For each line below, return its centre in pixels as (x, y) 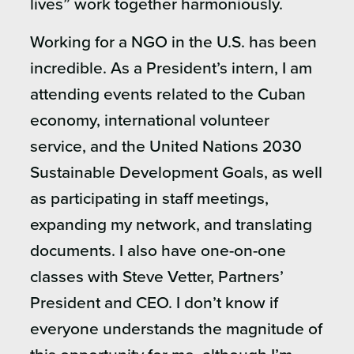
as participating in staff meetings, (149, 199)
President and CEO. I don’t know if (154, 303)
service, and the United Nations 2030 (166, 147)
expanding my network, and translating (171, 225)
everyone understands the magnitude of (176, 330)
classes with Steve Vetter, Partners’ (157, 277)
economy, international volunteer (150, 121)
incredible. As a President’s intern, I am (171, 69)
